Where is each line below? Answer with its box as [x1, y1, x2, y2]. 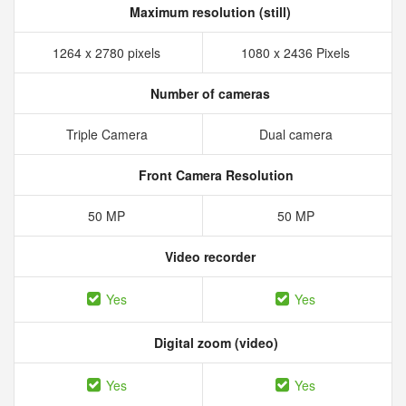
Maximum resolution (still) [126, 3, 291, 21]
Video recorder [161, 247, 256, 266]
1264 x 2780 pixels [53, 43, 164, 62]
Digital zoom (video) [150, 333, 278, 352]
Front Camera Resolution [134, 166, 294, 184]
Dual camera [258, 125, 336, 143]
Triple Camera [65, 125, 151, 143]
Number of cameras [147, 84, 270, 102]
